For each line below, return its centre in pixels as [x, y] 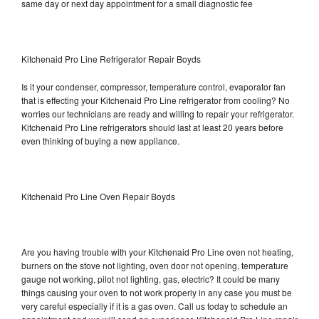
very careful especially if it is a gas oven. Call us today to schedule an [155, 305]
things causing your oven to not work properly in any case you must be [157, 292]
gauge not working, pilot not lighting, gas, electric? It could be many [151, 278]
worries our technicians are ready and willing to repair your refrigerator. [158, 113]
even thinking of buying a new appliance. [101, 140]
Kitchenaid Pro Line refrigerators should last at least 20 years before [152, 127]
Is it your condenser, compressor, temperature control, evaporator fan [153, 86]
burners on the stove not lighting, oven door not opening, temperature [155, 265]
